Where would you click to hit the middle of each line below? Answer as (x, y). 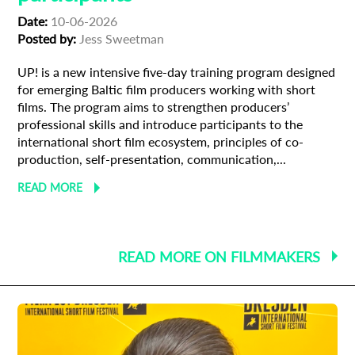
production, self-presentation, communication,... (152, 159)
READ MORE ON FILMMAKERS (219, 257)
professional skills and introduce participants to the (160, 124)
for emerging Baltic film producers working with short (167, 90)
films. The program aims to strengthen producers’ (154, 107)
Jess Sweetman (120, 39)
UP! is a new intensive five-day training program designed (177, 72)
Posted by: (47, 39)
